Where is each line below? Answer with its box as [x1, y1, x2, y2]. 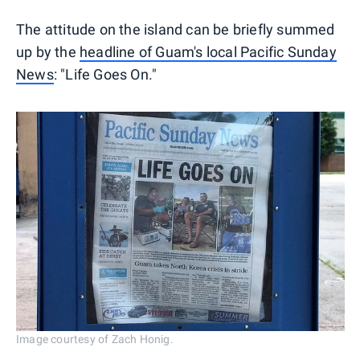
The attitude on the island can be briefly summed [16, 20, 335, 38]
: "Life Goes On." [53, 65, 157, 83]
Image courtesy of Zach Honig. [16, 333, 174, 346]
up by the [16, 43, 80, 60]
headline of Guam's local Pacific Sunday [80, 43, 337, 60]
